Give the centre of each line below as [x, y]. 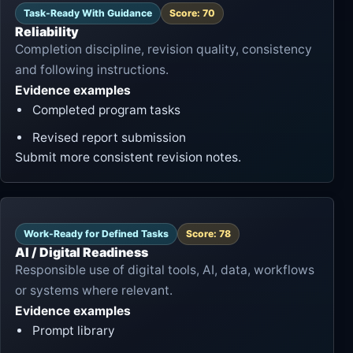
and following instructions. [92, 69]
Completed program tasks [106, 110]
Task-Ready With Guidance [88, 13]
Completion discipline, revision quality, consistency [163, 49]
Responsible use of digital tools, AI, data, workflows [165, 269]
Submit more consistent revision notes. [128, 157]
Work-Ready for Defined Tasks [96, 233]
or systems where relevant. [94, 290]
